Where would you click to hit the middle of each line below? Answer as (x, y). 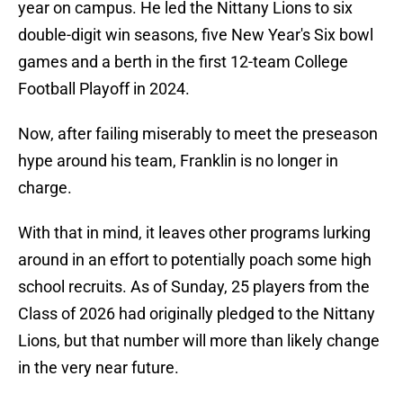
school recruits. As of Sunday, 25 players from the (194, 287)
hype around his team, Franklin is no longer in (178, 161)
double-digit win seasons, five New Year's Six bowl (196, 35)
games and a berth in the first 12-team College (183, 62)
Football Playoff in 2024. (104, 89)
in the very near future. (99, 368)
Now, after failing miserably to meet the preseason (198, 134)
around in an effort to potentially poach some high (195, 260)
